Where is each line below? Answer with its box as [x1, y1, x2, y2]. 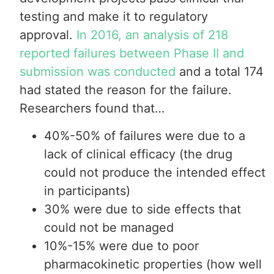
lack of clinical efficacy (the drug [44, 146, 233, 161]
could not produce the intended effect [44, 165, 266, 180]
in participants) [44, 183, 131, 198]
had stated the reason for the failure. [20, 83, 232, 98]
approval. [20, 28, 77, 43]
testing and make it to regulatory [20, 9, 209, 24]
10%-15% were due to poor [44, 238, 199, 253]
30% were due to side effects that [44, 201, 242, 217]
